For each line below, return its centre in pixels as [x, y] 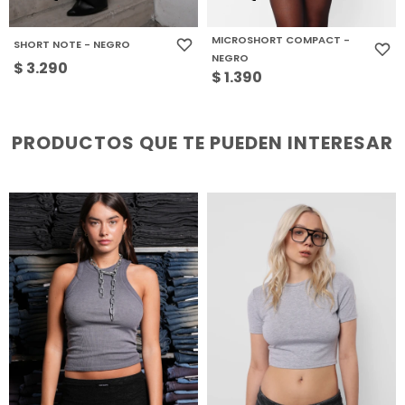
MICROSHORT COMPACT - [280, 40]
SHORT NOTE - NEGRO [71, 45]
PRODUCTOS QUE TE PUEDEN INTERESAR [202, 143]
